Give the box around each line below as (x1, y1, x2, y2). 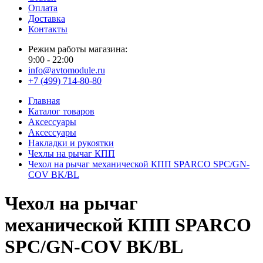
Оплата (28, 3, 58, 13)
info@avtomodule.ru (28, 65, 105, 75)
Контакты (28, 24, 68, 34)
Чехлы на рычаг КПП (28, 149, 115, 159)
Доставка (28, 14, 65, 23)
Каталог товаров (28, 106, 95, 116)
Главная (28, 96, 60, 106)
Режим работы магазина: (28, 44, 127, 54)
